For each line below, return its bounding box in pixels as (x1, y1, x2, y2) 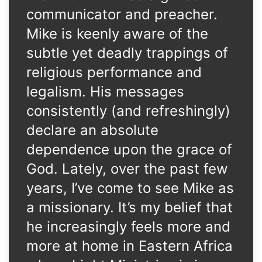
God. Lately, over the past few (26, 160, 228, 177)
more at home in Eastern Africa (26, 237, 233, 254)
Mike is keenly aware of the (26, 25, 208, 42)
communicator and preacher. (26, 6, 218, 23)
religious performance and (26, 64, 202, 81)
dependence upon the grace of (26, 141, 232, 158)
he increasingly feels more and (26, 218, 230, 235)
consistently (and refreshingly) (26, 102, 230, 119)
